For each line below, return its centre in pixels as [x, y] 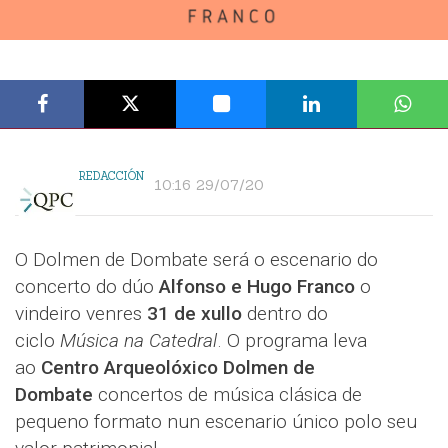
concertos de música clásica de [230, 394]
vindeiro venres [81, 313]
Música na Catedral [138, 340]
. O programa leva [292, 340]
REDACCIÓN [111, 176]
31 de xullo [194, 313]
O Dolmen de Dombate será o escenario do [196, 259]
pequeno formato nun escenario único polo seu [216, 421]
